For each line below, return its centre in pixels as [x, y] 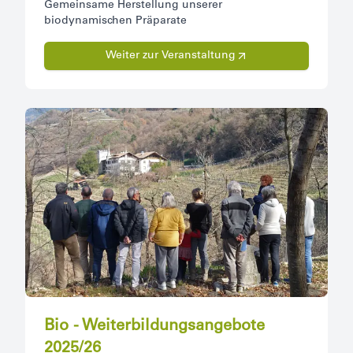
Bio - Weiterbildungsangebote [154, 327]
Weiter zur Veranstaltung [170, 56]
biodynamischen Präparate [115, 22]
